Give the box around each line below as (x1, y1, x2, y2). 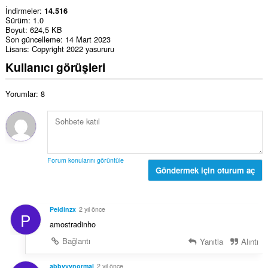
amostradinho (49, 218, 96, 230)
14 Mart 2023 (65, 33, 111, 45)
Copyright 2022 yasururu (31, 43, 114, 55)
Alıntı (239, 235, 259, 247)
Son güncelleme (5, 33, 60, 45)
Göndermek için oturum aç (156, 165, 255, 176)
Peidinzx (49, 204, 76, 214)
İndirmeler (5, 5, 39, 17)
